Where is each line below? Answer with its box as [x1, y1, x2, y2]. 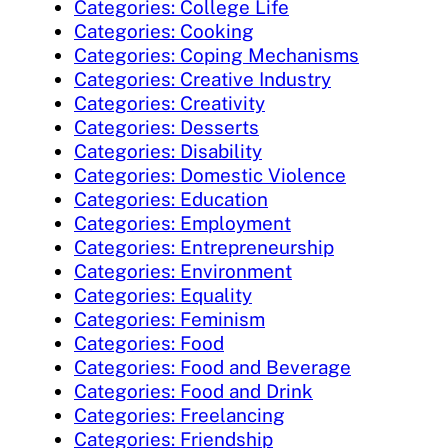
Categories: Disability [74, 140, 262, 163]
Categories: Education [74, 188, 268, 211]
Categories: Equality [74, 284, 252, 307]
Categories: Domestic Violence [74, 164, 346, 187]
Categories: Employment [74, 212, 291, 235]
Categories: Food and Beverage [74, 356, 351, 379]
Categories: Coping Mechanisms [74, 44, 359, 67]
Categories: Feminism [74, 308, 265, 331]
